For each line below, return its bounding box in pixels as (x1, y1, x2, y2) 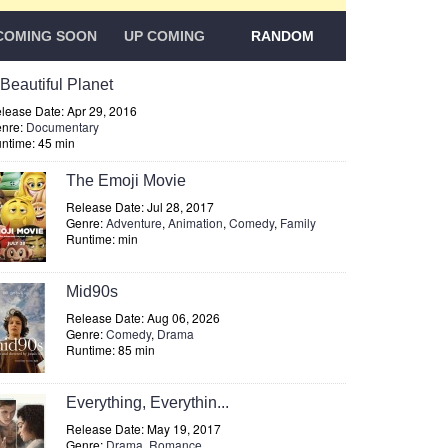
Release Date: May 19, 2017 (66, 420, 221, 437)
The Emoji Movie (66, 172, 186, 189)
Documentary (26, 118, 99, 135)
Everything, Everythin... (66, 394, 229, 411)
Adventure (106, 214, 162, 231)
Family (280, 214, 316, 231)
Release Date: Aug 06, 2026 (66, 309, 220, 326)
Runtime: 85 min (66, 341, 155, 358)
